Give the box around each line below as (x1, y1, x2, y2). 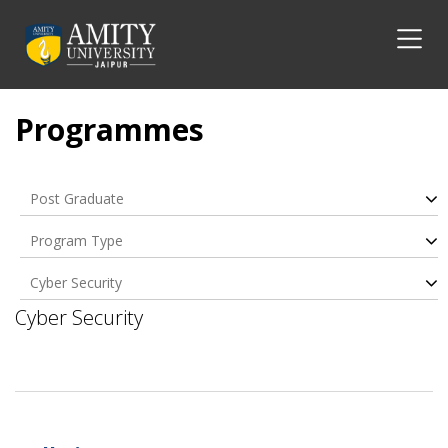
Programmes (15, 109, 204, 150)
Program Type (30, 231, 123, 250)
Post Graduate (30, 189, 124, 208)
